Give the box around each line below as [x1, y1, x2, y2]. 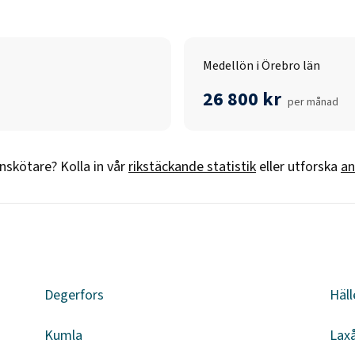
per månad [288, 94, 338, 110]
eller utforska [259, 157, 338, 177]
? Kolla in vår [52, 157, 125, 177]
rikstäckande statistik [128, 157, 256, 177]
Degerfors [44, 285, 104, 305]
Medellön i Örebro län [203, 57, 320, 74]
